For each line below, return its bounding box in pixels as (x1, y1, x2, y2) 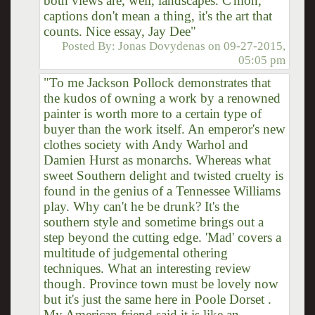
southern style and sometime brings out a (43, 214, 264, 229)
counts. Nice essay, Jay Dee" (43, 23, 196, 39)
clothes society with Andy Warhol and (43, 136, 248, 152)
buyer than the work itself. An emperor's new (43, 121, 285, 136)
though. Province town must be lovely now (43, 276, 278, 291)
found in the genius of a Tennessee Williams (43, 183, 281, 198)
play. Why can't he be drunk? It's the (43, 198, 239, 214)
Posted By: (62, 39, 119, 53)
